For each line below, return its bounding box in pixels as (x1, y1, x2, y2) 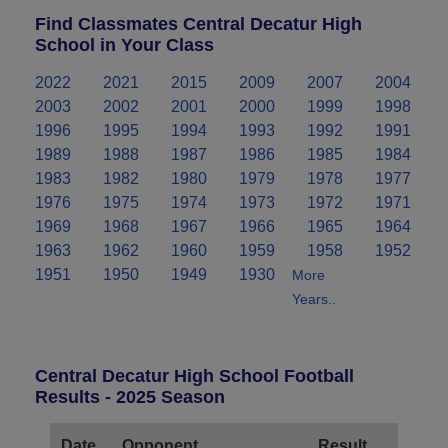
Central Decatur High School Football (35, 365, 354, 386)
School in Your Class (35, 34, 214, 55)
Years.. (292, 290, 336, 307)
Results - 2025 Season (35, 386, 225, 407)
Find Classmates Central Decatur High (35, 13, 362, 34)
